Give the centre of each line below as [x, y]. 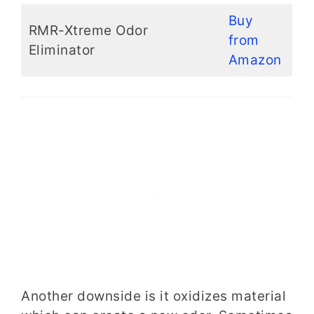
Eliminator [62, 50]
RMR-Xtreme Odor [88, 30]
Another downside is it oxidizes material [153, 296]
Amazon [255, 60]
